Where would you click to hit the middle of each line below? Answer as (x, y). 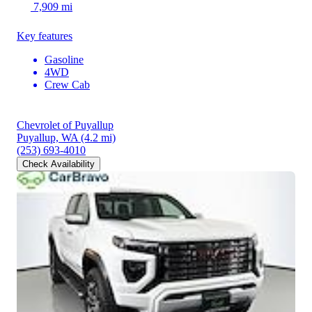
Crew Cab (67, 85)
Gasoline (64, 60)
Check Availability (58, 164)
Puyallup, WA (47, 138)
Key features (45, 36)
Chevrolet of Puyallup (65, 125)
